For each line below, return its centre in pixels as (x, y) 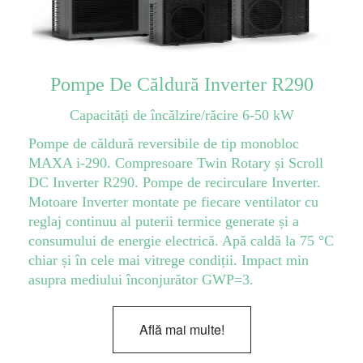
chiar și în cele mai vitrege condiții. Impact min (168, 261)
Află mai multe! (181, 330)
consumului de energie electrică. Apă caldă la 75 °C (181, 241)
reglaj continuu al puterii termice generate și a (163, 222)
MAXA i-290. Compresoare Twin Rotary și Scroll (175, 163)
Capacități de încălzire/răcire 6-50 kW (181, 115)
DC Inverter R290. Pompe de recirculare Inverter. (174, 183)
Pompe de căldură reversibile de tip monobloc (163, 144)
